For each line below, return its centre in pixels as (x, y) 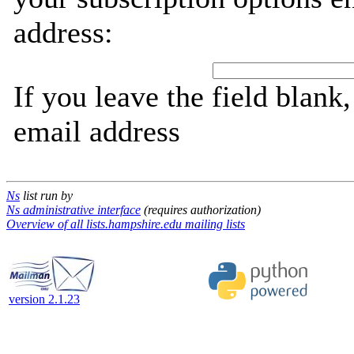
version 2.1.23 (44, 299)
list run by (46, 196)
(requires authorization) (201, 210)
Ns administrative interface (73, 210)
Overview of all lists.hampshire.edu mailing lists (126, 224)
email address (97, 131)
